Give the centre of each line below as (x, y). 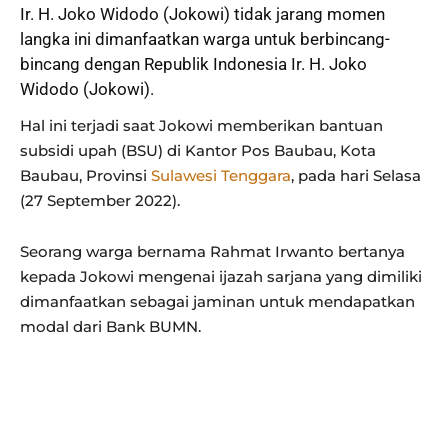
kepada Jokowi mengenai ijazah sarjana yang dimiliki (221, 277)
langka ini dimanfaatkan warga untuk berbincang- (205, 39)
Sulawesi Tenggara (221, 176)
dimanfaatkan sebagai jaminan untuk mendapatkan (217, 302)
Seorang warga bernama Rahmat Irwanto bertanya (212, 252)
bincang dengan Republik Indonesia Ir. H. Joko (193, 64)
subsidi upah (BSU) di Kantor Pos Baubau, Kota (198, 151)
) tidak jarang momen (304, 14)
